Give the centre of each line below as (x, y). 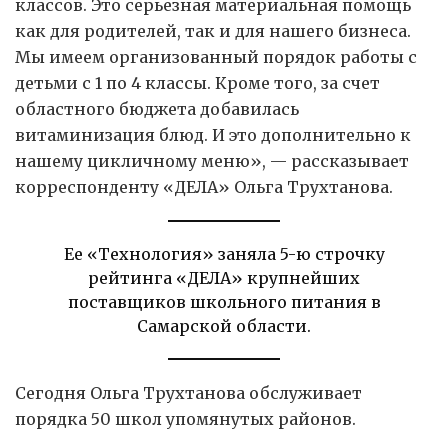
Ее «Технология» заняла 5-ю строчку (224, 253)
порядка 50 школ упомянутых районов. (185, 418)
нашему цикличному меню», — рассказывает (212, 160)
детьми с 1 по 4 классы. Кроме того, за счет (197, 82)
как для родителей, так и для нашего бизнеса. (213, 30)
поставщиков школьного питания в (224, 301)
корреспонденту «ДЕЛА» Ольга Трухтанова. (204, 186)
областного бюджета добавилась (157, 108)
